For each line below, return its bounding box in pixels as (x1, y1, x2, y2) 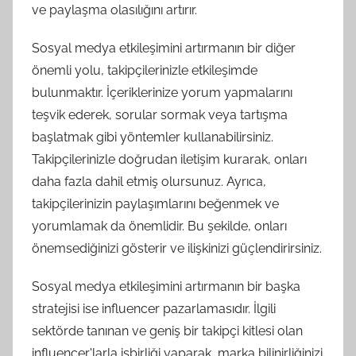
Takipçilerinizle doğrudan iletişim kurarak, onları (32, 152, 307, 167)
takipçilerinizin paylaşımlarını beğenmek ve (32, 196, 279, 211)
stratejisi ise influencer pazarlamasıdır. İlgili (32, 301, 276, 316)
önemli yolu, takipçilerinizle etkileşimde (32, 63, 257, 78)
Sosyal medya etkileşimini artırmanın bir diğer (32, 41, 296, 56)
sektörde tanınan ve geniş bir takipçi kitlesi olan (32, 323, 303, 339)
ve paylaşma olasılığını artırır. (32, 2, 197, 17)
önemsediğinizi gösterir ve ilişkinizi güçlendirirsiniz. (32, 241, 322, 256)
